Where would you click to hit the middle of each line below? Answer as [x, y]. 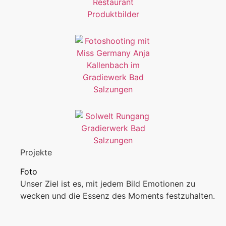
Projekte [36, 152]
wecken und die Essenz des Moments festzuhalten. [118, 196]
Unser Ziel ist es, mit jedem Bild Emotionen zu [108, 184]
